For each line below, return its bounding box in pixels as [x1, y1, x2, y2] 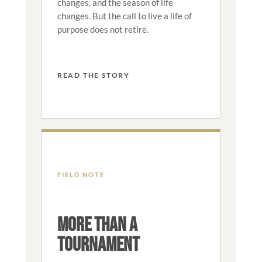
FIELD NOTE [57, 170, 105, 178]
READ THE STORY [57, 70, 130, 80]
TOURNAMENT [57, 232, 139, 257]
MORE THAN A [57, 212, 137, 237]
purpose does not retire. [57, 23, 149, 35]
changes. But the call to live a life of [57, 10, 192, 21]
